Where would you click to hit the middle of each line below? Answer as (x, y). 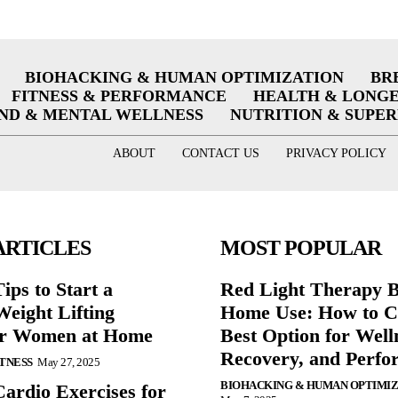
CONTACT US (220, 154)
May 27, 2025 (68, 362)
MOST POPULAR (301, 247)
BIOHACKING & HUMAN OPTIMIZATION (184, 78)
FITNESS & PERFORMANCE (119, 96)
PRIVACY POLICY (336, 154)
